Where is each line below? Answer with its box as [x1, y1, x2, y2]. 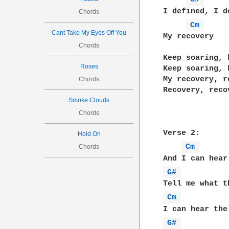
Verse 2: [163, 129, 200, 138]
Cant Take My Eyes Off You [52, 29, 127, 36]
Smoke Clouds [68, 97, 110, 104]
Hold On [77, 130, 101, 138]
